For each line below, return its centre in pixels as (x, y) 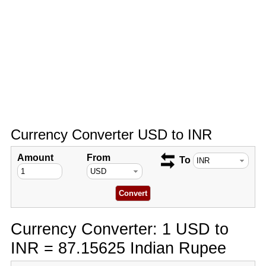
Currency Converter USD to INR (111, 134)
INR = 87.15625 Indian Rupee (118, 248)
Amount (35, 158)
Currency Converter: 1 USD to (119, 229)
